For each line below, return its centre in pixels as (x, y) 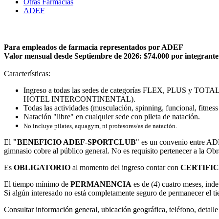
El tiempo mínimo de (37, 184)
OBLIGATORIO (42, 167)
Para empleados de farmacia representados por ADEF (94, 47)
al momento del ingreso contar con (125, 167)
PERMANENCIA (101, 184)
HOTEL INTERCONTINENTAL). (79, 99)
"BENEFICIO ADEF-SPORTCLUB (74, 142)
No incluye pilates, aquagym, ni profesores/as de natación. (100, 126)
